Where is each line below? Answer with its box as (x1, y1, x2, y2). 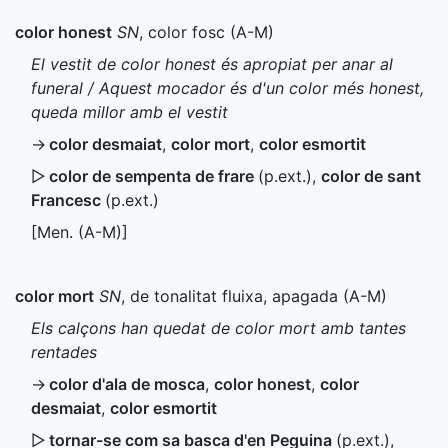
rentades (31, 342, 97, 362)
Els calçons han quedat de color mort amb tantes (31, 318, 406, 338)
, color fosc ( (139, 22, 236, 42)
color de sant (321, 166, 421, 186)
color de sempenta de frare (49, 166, 258, 186)
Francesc (31, 190, 105, 210)
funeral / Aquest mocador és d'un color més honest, (31, 78, 424, 98)
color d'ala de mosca (49, 374, 205, 394)
